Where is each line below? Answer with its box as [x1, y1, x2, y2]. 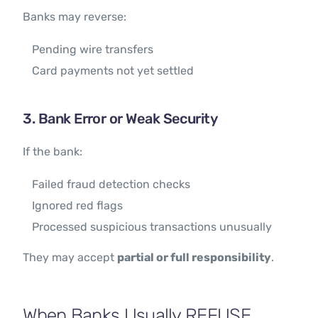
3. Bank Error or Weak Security [23, 110, 218, 128]
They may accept [23, 251, 118, 265]
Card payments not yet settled [32, 64, 194, 78]
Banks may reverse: [23, 10, 127, 24]
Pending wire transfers [32, 43, 154, 57]
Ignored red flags [32, 199, 124, 213]
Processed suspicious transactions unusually [32, 220, 273, 234]
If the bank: [23, 145, 83, 159]
